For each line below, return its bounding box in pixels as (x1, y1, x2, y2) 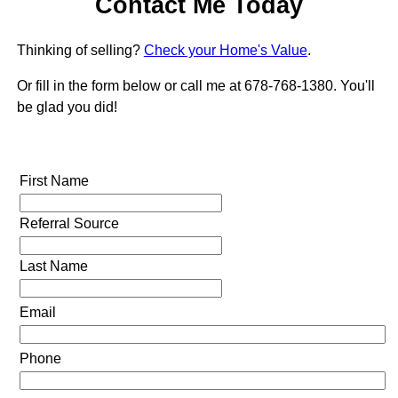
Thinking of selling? (16, 42, 144, 58)
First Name (19, 172, 89, 188)
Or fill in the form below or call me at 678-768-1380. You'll (16, 77, 375, 93)
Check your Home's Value (143, 42, 307, 58)
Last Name (19, 258, 88, 274)
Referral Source (19, 215, 119, 231)
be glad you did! (16, 99, 117, 115)
